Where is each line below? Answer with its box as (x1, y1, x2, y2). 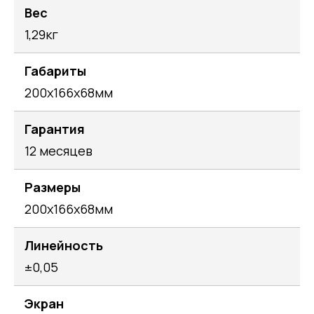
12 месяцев (25, 142, 93, 159)
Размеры (25, 178, 81, 196)
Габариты (25, 62, 86, 79)
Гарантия (25, 120, 85, 137)
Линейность (25, 236, 103, 254)
